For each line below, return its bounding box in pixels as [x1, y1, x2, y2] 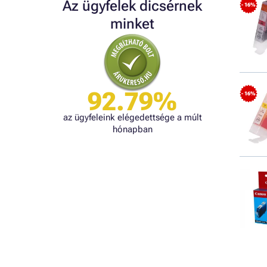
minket [110, 15, 154, 32]
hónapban [112, 124, 153, 135]
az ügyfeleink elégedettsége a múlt [63, 112, 202, 123]
